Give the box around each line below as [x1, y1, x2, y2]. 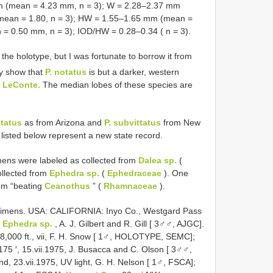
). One [161, 168, 188, 178]
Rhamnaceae [104, 180, 157, 191]
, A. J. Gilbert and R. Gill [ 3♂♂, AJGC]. [52, 218, 204, 229]
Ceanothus [44, 180, 90, 191]
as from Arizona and [22, 117, 104, 127]
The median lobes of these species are [40, 79, 193, 90]
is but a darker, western [87, 66, 180, 77]
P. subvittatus [104, 117, 161, 127]
